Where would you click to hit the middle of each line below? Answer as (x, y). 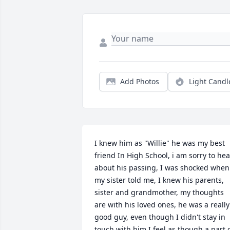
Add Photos (140, 82)
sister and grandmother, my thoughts (159, 193)
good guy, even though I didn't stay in (160, 217)
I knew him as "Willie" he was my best (160, 143)
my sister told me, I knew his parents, (159, 180)
